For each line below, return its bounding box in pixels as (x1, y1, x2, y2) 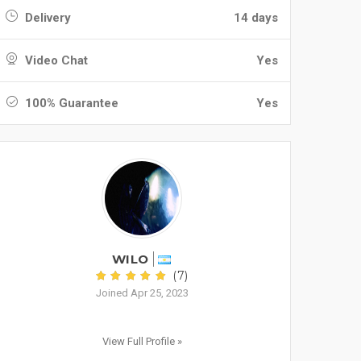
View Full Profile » (102, 335, 182, 347)
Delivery (22, 10, 71, 25)
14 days (234, 10, 278, 25)
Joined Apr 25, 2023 (95, 287, 189, 299)
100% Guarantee (22, 96, 118, 110)
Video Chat (22, 53, 88, 68)
